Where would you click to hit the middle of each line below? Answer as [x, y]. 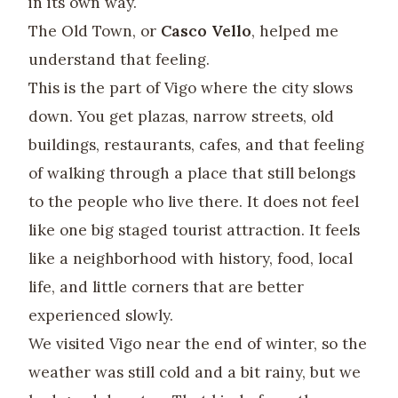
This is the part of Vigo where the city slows [191, 88]
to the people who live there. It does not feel [194, 202]
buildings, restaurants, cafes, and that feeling [196, 145]
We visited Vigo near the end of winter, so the [198, 344]
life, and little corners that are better [166, 287]
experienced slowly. [101, 316]
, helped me [295, 32]
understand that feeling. [119, 60]
